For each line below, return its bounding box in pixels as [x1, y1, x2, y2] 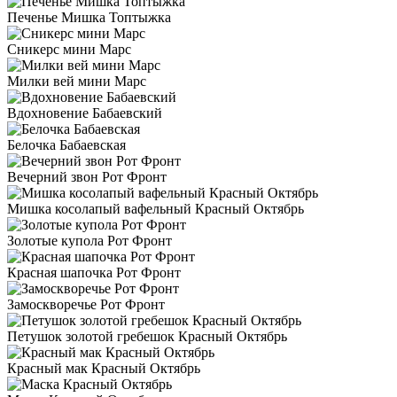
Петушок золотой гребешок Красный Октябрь [7, 329, 287, 345]
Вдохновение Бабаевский [7, 105, 162, 121]
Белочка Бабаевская [7, 137, 126, 153]
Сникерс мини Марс [7, 42, 131, 58]
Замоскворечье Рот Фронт [7, 297, 165, 313]
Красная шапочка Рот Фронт [7, 265, 181, 281]
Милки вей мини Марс [7, 74, 146, 90]
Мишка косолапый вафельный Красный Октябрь [7, 201, 304, 217]
